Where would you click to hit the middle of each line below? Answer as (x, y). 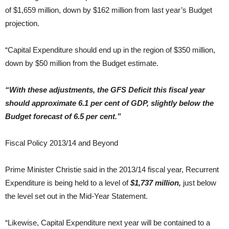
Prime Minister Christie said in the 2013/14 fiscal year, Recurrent (112, 169)
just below (199, 183)
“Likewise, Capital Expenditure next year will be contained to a (108, 223)
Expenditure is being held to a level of (68, 183)
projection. (22, 23)
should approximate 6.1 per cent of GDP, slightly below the (109, 103)
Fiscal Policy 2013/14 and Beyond (62, 143)
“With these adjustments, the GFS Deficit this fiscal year (105, 90)
